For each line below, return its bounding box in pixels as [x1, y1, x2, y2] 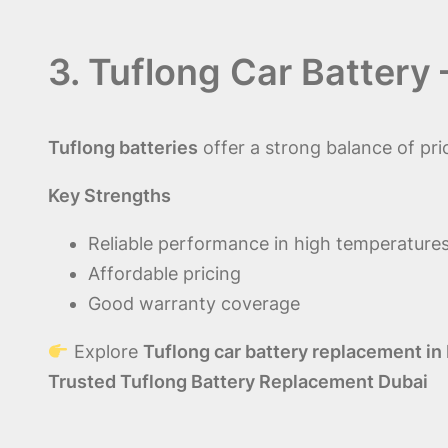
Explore [68, 341, 143, 363]
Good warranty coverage [88, 293, 300, 315]
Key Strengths [48, 185, 171, 207]
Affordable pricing [88, 263, 241, 285]
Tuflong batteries [48, 137, 198, 159]
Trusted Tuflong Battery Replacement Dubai [48, 371, 428, 393]
